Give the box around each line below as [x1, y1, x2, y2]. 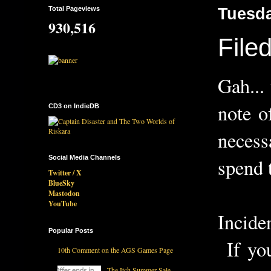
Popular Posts [48, 226, 93, 234]
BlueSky [48, 177, 74, 188]
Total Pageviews [48, 4, 100, 12]
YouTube [48, 198, 77, 209]
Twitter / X [48, 167, 82, 178]
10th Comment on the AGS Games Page [57, 245, 173, 255]
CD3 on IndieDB [48, 102, 99, 109]
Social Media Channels [48, 153, 120, 161]
